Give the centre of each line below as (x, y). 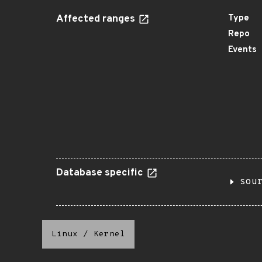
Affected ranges (97, 19)
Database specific (101, 173)
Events (242, 50)
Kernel (109, 234)
